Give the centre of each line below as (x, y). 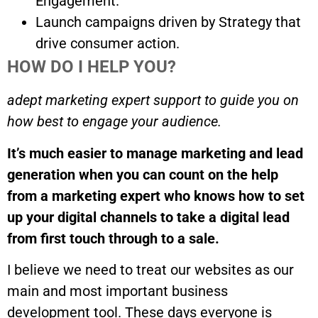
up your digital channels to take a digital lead (148, 217)
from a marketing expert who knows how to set (156, 196)
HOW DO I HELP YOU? (92, 66)
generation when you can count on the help (143, 174)
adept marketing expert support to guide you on (153, 100)
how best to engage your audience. (114, 122)
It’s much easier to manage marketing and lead (155, 153)
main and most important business (117, 291)
